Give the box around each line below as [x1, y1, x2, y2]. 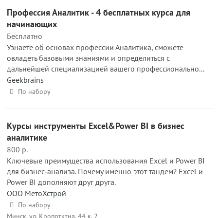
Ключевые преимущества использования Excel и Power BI [7, 156, 205, 165]
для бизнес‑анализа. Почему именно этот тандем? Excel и [7, 166, 203, 176]
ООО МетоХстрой [7, 188, 66, 198]
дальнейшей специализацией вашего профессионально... [7, 64, 204, 73]
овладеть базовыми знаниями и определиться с [7, 53, 170, 63]
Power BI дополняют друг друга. [7, 177, 116, 187]
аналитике [7, 132, 47, 143]
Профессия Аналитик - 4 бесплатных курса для [7, 7, 190, 18]
